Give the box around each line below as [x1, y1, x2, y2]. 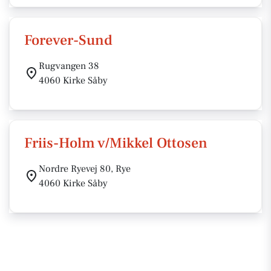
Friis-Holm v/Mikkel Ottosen [24, 134, 207, 152]
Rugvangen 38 [39, 60, 99, 72]
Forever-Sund [24, 31, 113, 50]
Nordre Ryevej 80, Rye [39, 163, 131, 175]
